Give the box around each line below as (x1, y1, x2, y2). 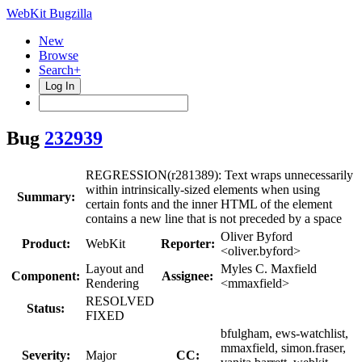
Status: (27, 301, 65, 315)
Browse (39, 48, 78, 62)
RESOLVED (86, 293, 154, 308)
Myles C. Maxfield (221, 261, 317, 276)
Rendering (86, 276, 139, 290)
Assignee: (162, 268, 213, 283)
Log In (45, 80, 74, 92)
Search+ (39, 63, 81, 77)
